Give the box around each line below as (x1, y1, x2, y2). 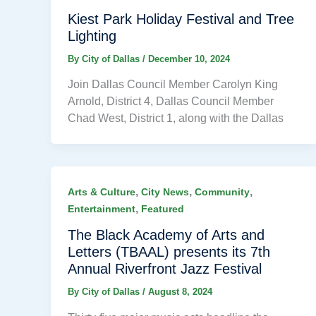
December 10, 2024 (148, 53, 230, 64)
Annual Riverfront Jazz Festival (68, 261, 262, 277)
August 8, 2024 (148, 286, 212, 298)
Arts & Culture (68, 186, 135, 198)
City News (141, 186, 189, 198)
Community (195, 186, 250, 198)
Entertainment (68, 203, 135, 215)
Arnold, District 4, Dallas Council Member (68, 95, 274, 108)
